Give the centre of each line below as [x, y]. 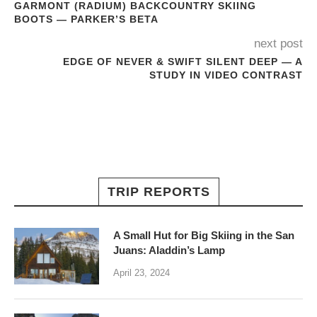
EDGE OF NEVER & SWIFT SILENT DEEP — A [183, 62]
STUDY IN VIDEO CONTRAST [226, 75]
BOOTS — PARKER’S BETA [86, 19]
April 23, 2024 [142, 273]
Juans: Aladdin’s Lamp [169, 250]
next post [278, 44]
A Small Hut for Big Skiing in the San [204, 235]
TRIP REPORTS [158, 192]
